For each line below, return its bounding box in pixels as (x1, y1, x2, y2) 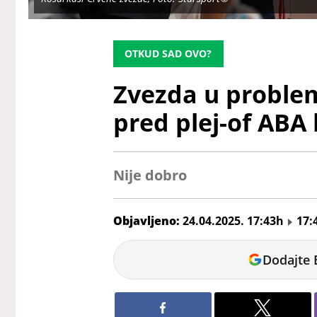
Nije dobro (113, 166, 187, 185)
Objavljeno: (113, 213, 183, 229)
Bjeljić (113, 255, 147, 272)
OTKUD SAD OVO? (125, 47, 212, 61)
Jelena (113, 240, 148, 256)
